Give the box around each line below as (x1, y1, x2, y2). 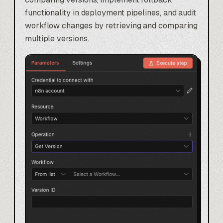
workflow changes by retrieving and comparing (25, 20, 198, 31)
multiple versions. (25, 33, 89, 44)
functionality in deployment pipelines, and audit (25, 7, 196, 18)
